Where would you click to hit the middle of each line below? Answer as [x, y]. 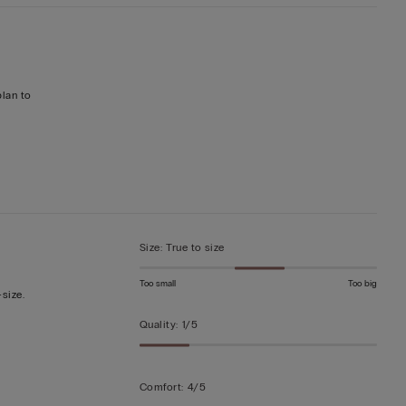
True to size [195, 248]
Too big [363, 284]
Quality [158, 325]
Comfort [160, 387]
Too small [157, 284]
